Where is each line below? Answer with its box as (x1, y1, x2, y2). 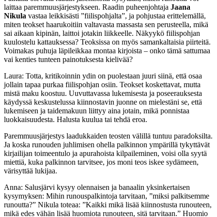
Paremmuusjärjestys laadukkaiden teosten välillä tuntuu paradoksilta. (4, 131, 213, 140)
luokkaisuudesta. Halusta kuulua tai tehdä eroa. (4, 115, 147, 124)
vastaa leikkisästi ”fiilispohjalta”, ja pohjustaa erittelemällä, (28, 11, 206, 20)
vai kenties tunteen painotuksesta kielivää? (4, 55, 137, 63)
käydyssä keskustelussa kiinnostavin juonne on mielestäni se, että (4, 97, 202, 106)
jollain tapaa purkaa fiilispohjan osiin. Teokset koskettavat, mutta (4, 80, 201, 89)
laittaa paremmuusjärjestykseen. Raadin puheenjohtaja (4, 2, 170, 11)
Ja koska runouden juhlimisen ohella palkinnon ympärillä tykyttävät (4, 140, 210, 149)
